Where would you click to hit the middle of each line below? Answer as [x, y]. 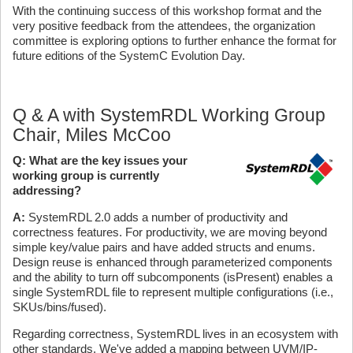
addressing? [47, 190]
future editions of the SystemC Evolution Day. [129, 55]
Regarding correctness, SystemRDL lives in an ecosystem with [175, 333]
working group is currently [86, 175]
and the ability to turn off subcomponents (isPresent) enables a [173, 277]
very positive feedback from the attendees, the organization [164, 25]
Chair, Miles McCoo [92, 134]
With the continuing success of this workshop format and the [167, 10]
